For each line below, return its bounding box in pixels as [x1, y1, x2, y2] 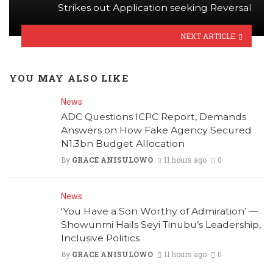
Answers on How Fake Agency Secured [61, 124, 252, 136]
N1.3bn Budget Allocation [61, 137, 185, 149]
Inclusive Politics [61, 232, 140, 244]
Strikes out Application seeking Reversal [58, 2, 252, 14]
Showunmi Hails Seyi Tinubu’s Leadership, [61, 218, 261, 230]
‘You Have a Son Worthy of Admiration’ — [61, 205, 258, 217]
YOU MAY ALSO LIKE [9, 72, 129, 85]
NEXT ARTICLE [180, 30, 236, 41]
